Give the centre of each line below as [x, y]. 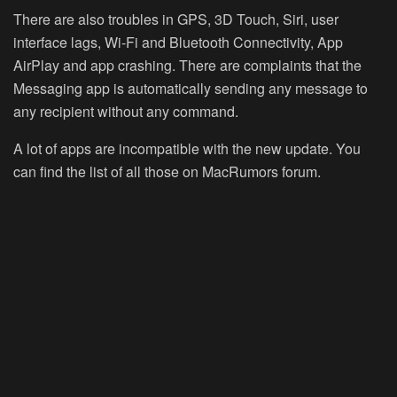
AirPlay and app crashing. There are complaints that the [187, 66]
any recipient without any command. [126, 112]
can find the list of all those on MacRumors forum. [167, 172]
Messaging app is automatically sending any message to [191, 89]
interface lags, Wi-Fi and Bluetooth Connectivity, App [178, 43]
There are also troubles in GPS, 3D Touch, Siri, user [176, 19]
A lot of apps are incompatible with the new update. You [187, 149]
